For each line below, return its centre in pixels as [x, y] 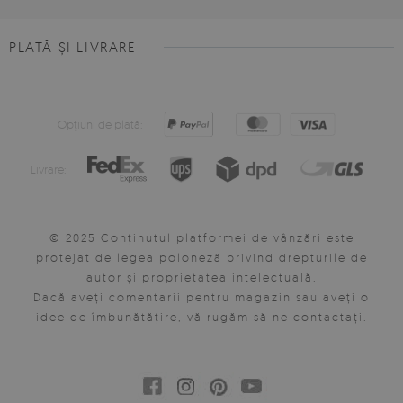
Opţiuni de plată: [100, 125]
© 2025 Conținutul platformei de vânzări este [201, 238]
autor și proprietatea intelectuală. [201, 278]
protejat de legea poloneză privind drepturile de [201, 258]
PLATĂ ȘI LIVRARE [73, 47]
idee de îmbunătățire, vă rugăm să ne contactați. [201, 317]
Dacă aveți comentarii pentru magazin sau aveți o [201, 297]
